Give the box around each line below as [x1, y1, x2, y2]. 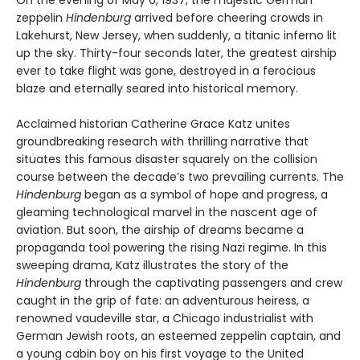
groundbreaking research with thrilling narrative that [16, 133, 309, 149]
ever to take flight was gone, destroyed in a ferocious [16, 62, 316, 79]
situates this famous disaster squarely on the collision [16, 150, 317, 167]
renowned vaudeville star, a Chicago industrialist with [16, 309, 313, 326]
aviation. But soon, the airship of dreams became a [16, 221, 304, 238]
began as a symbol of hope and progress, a [81, 186, 328, 202]
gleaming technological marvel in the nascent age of [16, 203, 317, 220]
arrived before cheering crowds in [131, 9, 323, 26]
